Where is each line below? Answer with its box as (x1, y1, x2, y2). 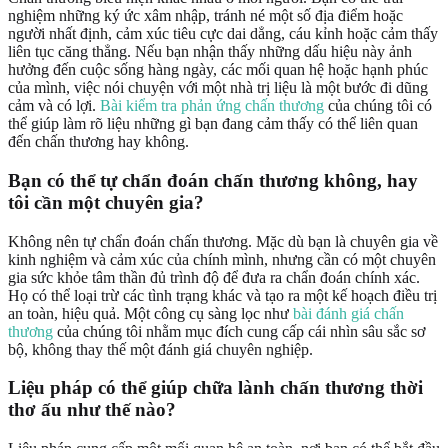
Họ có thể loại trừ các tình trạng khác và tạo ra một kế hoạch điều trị (8, 286, 437, 304)
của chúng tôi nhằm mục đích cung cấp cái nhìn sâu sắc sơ (53, 322, 425, 340)
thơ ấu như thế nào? (8, 399, 176, 421)
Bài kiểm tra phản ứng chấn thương (100, 97, 324, 115)
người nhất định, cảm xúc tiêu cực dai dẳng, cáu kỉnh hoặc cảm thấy (8, 25, 438, 43)
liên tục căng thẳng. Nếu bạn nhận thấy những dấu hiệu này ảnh (8, 43, 412, 61)
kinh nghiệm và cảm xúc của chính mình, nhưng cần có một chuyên (8, 250, 436, 268)
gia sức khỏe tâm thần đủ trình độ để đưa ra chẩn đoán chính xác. (8, 268, 420, 286)
